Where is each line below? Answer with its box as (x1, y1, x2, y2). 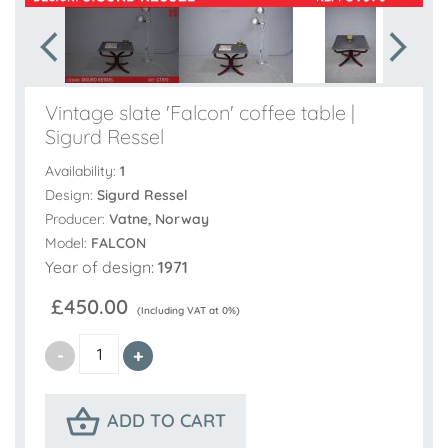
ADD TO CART (107, 408, 226, 432)
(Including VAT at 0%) (134, 304, 240, 318)
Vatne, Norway (109, 210, 209, 229)
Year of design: (45, 257, 158, 278)
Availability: (45, 162, 120, 181)
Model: (45, 234, 91, 253)
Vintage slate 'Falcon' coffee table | (45, 99, 355, 125)
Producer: (45, 210, 109, 229)
